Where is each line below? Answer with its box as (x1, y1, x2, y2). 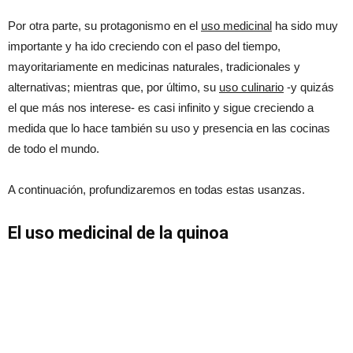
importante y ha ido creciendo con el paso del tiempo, (8, 39, 281, 53)
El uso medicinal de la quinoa (8, 222, 229, 243)
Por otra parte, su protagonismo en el (8, 18, 201, 32)
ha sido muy (272, 18, 338, 32)
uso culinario (219, 80, 284, 94)
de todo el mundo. (8, 141, 99, 155)
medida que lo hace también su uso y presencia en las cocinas (8, 121, 330, 135)
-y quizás (284, 80, 334, 94)
